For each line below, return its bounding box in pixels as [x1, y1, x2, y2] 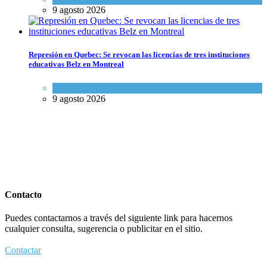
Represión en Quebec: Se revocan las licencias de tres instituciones [29, 50, 250, 60]
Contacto [5, 189, 42, 200]
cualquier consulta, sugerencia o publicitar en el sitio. [5, 223, 203, 234]
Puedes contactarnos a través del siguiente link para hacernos [5, 213, 232, 223]
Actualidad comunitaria [52, 82, 140, 93]
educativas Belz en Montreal [29, 60, 124, 69]
